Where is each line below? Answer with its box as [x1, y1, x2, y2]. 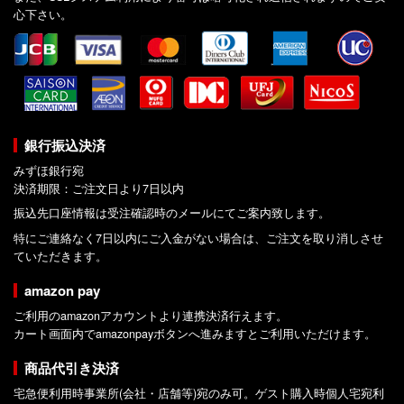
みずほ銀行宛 [14, 161, 84, 179]
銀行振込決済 [23, 134, 106, 155]
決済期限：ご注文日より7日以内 [14, 179, 184, 197]
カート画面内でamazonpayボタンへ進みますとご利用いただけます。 [14, 325, 376, 342]
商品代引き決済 [23, 357, 119, 378]
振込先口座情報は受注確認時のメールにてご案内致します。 [14, 205, 330, 222]
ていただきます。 [14, 247, 107, 264]
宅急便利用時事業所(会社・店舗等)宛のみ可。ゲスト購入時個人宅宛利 [14, 384, 384, 401]
